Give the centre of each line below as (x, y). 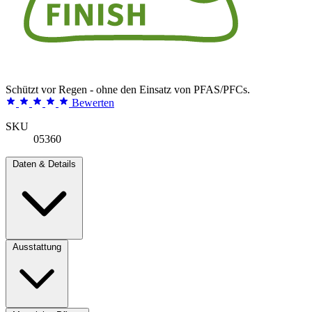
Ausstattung (37, 247)
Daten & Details (44, 164)
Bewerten (93, 102)
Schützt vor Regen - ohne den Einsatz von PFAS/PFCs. (128, 89)
